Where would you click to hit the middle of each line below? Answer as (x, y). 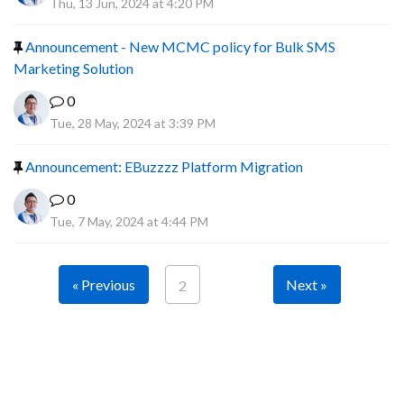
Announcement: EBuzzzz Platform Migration (163, 166)
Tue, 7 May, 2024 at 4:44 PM (129, 221)
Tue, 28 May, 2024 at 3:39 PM (133, 123)
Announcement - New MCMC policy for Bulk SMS (179, 46)
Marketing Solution (73, 68)
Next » (306, 285)
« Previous (103, 285)
